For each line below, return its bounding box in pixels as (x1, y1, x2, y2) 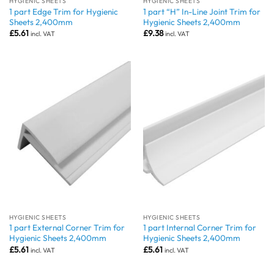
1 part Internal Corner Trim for (143, 222, 256, 234)
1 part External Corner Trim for (9, 222, 125, 234)
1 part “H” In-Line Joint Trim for (143, 6, 261, 18)
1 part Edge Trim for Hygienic (9, 6, 118, 18)
